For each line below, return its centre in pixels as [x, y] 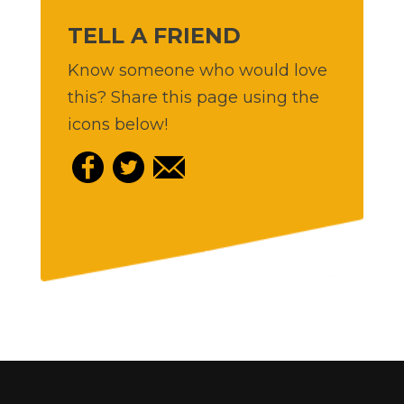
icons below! [118, 125]
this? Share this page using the [193, 98]
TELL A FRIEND [154, 36]
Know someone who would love [197, 71]
